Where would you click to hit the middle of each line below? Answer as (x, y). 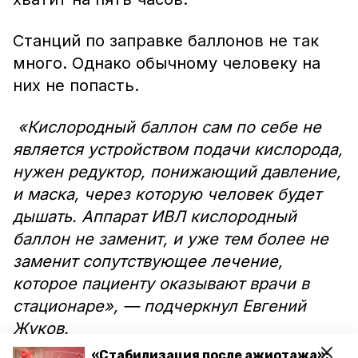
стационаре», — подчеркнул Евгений (159, 306)
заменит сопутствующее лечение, (148, 261)
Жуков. (41, 328)
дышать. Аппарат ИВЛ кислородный (155, 217)
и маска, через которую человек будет (167, 194)
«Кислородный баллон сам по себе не (167, 127)
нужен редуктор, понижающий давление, (177, 172)
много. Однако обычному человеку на (167, 63)
